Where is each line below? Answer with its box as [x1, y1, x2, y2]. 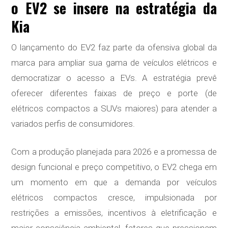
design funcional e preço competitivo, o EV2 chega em [11, 162, 217, 173]
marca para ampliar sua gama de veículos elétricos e [11, 58, 217, 68]
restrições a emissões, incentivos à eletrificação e [11, 208, 217, 218]
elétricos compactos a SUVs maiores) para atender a [11, 103, 217, 114]
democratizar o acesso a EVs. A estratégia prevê [11, 73, 217, 83]
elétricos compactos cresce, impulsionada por [11, 192, 217, 203]
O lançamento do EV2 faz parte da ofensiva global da [11, 42, 217, 53]
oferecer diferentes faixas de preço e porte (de [11, 88, 217, 99]
